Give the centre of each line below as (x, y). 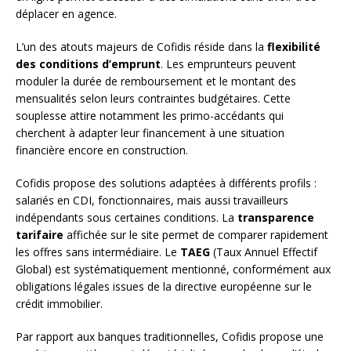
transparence (276, 218)
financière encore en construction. (102, 150)
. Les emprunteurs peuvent (228, 64)
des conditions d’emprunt (88, 64)
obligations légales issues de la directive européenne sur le (164, 287)
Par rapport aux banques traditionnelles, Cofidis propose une (170, 337)
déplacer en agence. (66, 14)
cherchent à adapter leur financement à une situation (150, 133)
